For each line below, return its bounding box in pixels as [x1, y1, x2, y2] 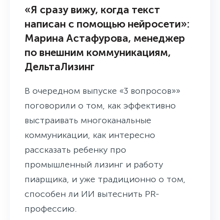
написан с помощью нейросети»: [25, 17, 190, 30]
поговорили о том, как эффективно [25, 100, 176, 111]
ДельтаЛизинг [25, 60, 95, 73]
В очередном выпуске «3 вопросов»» [25, 85, 180, 96]
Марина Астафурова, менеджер [25, 31, 185, 44]
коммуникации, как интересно [25, 129, 155, 140]
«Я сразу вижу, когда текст [25, 3, 160, 16]
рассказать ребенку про [25, 144, 126, 155]
